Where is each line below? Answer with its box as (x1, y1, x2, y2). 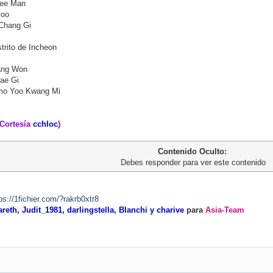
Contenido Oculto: (157, 147, 229, 156)
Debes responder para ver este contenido (121, 158, 266, 167)
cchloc (33, 119, 58, 129)
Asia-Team (205, 205, 244, 214)
